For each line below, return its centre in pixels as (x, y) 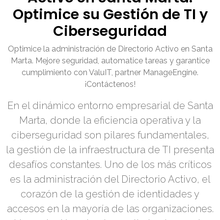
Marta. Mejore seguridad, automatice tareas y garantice (110, 61)
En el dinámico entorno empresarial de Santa (110, 106)
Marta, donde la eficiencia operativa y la (110, 121)
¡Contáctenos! (110, 84)
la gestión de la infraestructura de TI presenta (110, 150)
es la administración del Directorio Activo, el (110, 179)
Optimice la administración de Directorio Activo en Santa (110, 49)
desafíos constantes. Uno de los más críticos (110, 165)
